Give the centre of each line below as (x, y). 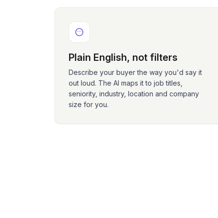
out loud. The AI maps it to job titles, (126, 83)
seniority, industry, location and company (134, 94)
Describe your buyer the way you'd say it (135, 72)
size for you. (89, 104)
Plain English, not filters (123, 57)
